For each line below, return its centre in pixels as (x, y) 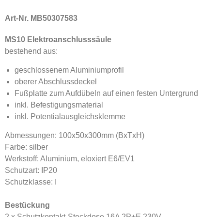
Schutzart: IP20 (31, 170)
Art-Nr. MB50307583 (41, 18)
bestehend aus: (31, 51)
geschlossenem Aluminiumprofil (69, 70)
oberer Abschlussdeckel (56, 82)
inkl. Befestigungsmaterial (59, 105)
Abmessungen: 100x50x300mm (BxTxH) (75, 135)
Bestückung (27, 205)
